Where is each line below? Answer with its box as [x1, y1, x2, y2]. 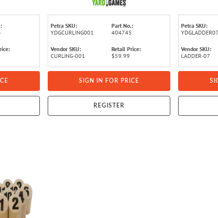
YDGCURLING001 [50, 28, 94, 36]
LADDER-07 [181, 52, 211, 59]
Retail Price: [111, 45, 141, 53]
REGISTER [93, 102, 125, 109]
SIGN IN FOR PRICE [78, 77, 139, 84]
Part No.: [111, 21, 133, 29]
